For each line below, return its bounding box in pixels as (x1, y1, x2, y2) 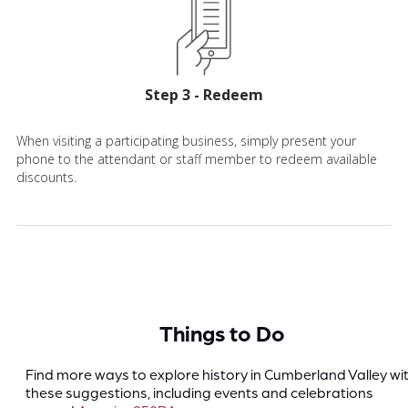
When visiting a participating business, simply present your (16, 131, 356, 149)
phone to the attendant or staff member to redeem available (16, 149, 377, 168)
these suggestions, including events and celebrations (25, 383, 373, 403)
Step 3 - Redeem (145, 84, 263, 105)
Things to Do (159, 319, 285, 348)
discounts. (16, 168, 76, 186)
